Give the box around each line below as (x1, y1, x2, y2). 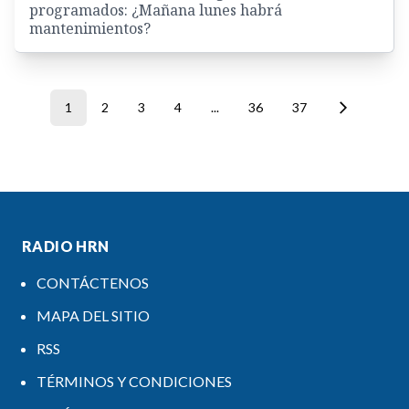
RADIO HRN (22, 237, 110, 256)
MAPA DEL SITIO (37, 307, 150, 325)
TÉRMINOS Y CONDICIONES (37, 372, 232, 391)
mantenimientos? (29, 18, 151, 39)
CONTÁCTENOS (37, 274, 149, 292)
